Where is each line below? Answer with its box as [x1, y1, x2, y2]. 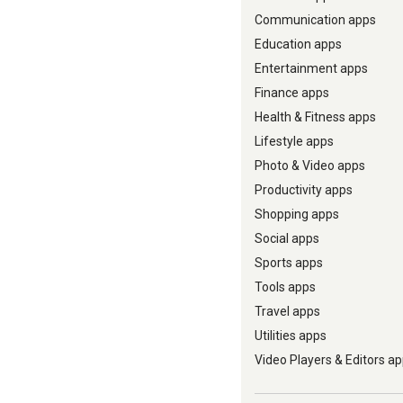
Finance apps [255, 85, 329, 100]
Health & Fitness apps [255, 110, 376, 124]
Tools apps [255, 280, 316, 294]
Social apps [255, 231, 319, 246]
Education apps [255, 37, 342, 51]
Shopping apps [255, 207, 339, 221]
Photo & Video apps [255, 158, 365, 173]
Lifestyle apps [255, 134, 334, 148]
